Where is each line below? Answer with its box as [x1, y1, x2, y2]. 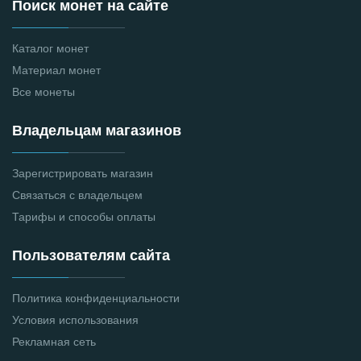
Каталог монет [12, 42, 89, 56]
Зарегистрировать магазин [12, 167, 153, 180]
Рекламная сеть [12, 335, 96, 349]
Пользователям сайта [12, 247, 170, 264]
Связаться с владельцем [12, 189, 143, 202]
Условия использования [12, 313, 139, 327]
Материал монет [12, 64, 101, 77]
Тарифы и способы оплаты [12, 210, 156, 224]
